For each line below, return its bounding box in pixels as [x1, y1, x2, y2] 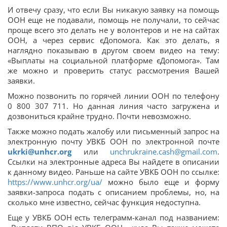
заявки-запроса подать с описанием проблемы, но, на [8, 186, 219, 197]
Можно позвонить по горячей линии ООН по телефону [8, 90, 219, 101]
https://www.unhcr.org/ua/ [8, 176, 102, 187]
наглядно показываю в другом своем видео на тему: [8, 45, 219, 55]
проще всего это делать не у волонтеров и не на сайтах [8, 24, 219, 35]
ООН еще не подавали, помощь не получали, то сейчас [8, 14, 219, 25]
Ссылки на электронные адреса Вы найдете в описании [8, 156, 219, 167]
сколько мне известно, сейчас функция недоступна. [8, 197, 201, 207]
